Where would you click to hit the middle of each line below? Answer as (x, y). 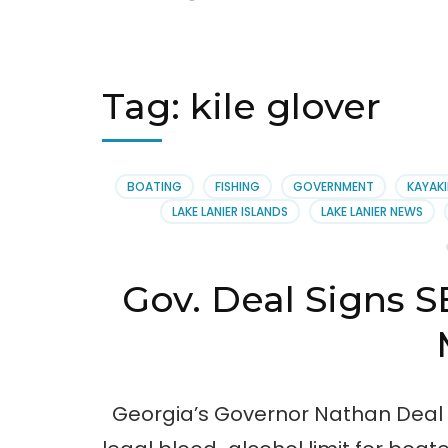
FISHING (237, 187)
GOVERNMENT (333, 187)
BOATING (154, 187)
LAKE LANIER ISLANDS (230, 212)
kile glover (285, 106)
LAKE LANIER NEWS (372, 212)
